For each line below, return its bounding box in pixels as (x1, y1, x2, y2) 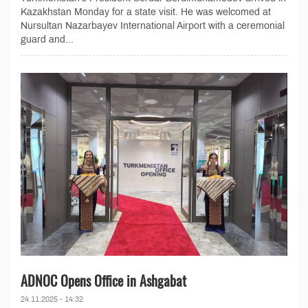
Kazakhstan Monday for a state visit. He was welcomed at (21, 6, 271, 17)
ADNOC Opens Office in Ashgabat (21, 269, 186, 291)
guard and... (21, 34, 74, 45)
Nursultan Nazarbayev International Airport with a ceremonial (21, 20, 285, 31)
